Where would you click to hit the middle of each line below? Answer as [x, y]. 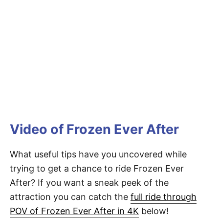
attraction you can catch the [70, 197]
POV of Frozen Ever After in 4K [74, 211]
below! [154, 211]
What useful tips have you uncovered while [98, 154]
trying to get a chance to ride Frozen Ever [97, 168]
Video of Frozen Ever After [94, 129]
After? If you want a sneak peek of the [89, 182]
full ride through [164, 197]
